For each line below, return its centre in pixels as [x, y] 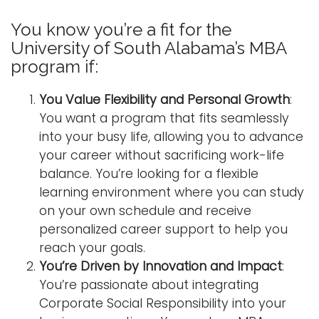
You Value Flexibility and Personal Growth [164, 100]
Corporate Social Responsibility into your [163, 304]
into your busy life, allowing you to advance [171, 137]
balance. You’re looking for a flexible [149, 174]
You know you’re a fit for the [121, 30]
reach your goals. [92, 248]
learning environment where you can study [172, 193]
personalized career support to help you [163, 230]
